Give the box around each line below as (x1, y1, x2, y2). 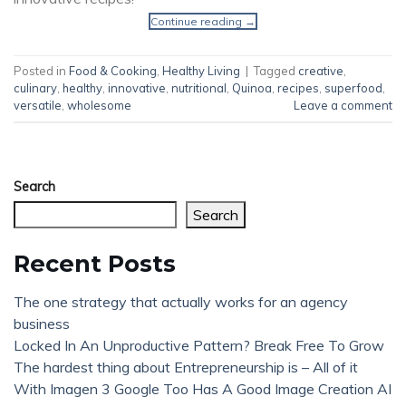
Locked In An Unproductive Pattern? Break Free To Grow (14, 336, 384, 355)
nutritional (171, 80, 227, 95)
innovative (108, 80, 166, 95)
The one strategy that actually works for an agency (14, 293, 348, 312)
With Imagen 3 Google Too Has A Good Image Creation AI (14, 380, 391, 399)
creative (298, 63, 343, 78)
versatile (14, 97, 62, 112)
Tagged (254, 63, 298, 78)
